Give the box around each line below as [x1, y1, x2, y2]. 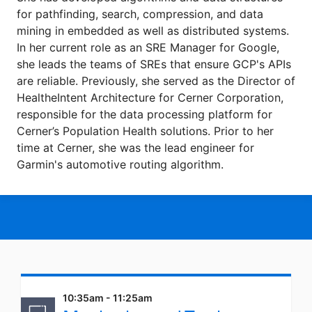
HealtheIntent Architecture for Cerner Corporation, [17, 91, 283, 104]
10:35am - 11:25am [63, 292, 153, 304]
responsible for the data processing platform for [17, 107, 272, 121]
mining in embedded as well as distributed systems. [17, 24, 289, 38]
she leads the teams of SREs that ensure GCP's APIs [17, 57, 291, 71]
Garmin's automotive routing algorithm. [17, 157, 224, 171]
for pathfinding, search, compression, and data [17, 7, 263, 21]
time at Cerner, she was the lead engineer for [17, 141, 254, 155]
